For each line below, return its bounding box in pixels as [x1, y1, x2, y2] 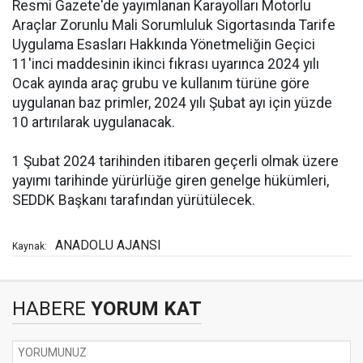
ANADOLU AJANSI [55, 237, 161, 253]
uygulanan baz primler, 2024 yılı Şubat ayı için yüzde [12, 95, 332, 111]
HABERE [12, 297, 86, 320]
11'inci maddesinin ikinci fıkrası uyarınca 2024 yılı [12, 56, 319, 72]
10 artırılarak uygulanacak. [12, 114, 175, 130]
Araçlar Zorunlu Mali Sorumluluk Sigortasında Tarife [12, 17, 335, 33]
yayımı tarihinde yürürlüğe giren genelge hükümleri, [12, 173, 329, 189]
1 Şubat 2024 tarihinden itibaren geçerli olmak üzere [12, 153, 339, 169]
